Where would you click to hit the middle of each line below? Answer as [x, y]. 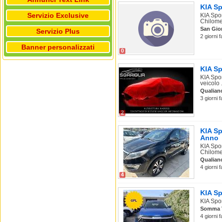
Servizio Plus [58, 31]
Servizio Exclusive [58, 16]
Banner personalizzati [58, 47]
